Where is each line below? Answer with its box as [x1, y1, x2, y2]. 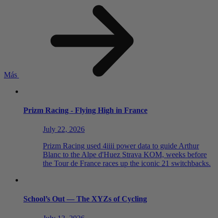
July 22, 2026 [43, 125, 85, 134]
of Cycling [111, 195, 147, 203]
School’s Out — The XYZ [23, 195, 109, 203]
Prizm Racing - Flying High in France [23, 106, 147, 114]
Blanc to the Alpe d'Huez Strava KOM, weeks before [43, 150, 207, 159]
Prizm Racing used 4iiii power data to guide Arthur [43, 142, 199, 150]
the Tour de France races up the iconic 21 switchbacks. [43, 159, 211, 168]
